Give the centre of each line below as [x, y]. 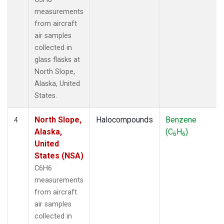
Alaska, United [57, 83]
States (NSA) [59, 155]
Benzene [181, 119]
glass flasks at [57, 59]
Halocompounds [124, 119]
